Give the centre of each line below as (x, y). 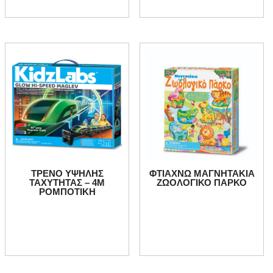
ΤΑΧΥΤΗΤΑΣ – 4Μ (67, 183)
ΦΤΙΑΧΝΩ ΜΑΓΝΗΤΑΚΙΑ (202, 174)
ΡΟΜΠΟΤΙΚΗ (67, 192)
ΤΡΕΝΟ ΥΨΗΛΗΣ (67, 174)
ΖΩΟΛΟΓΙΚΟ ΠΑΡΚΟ (202, 183)
